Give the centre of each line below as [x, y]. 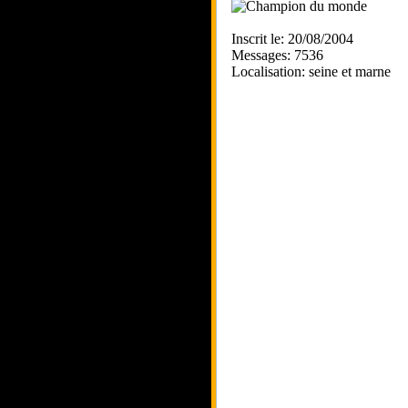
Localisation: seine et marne [311, 71]
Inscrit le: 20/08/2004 [292, 39]
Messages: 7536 [277, 55]
